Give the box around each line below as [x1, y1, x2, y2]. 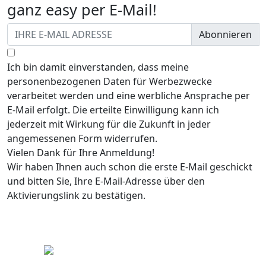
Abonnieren [199, 28, 252, 41]
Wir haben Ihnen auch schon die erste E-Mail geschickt [7, 160, 252, 173]
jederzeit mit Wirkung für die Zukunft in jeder [7, 118, 211, 131]
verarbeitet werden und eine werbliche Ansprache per [7, 89, 250, 102]
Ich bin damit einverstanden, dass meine [7, 61, 189, 74]
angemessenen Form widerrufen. [7, 132, 157, 145]
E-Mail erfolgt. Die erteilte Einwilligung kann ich [7, 103, 219, 116]
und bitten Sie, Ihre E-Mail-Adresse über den [7, 175, 205, 188]
